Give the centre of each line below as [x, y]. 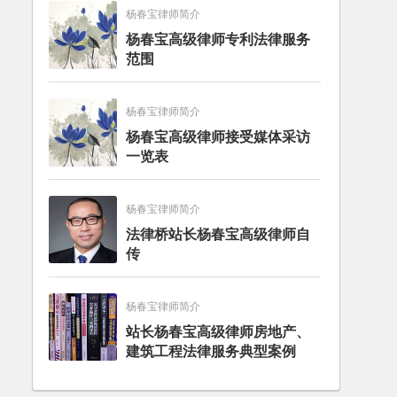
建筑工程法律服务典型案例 [210, 351]
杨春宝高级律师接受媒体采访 [218, 137]
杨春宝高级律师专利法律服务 [218, 40]
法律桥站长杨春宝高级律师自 [218, 235]
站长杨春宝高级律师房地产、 [218, 331]
